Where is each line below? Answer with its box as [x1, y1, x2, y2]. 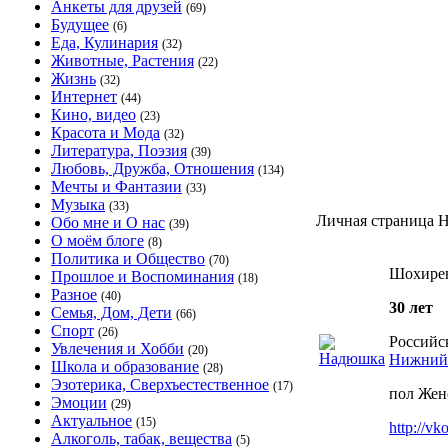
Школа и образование [51, 358, 199, 375]
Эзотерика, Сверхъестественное [51, 376, 269, 393]
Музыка [51, 196, 105, 213]
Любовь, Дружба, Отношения [51, 160, 254, 177]
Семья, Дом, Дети [51, 304, 172, 321]
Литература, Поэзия [51, 142, 187, 159]
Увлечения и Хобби [51, 340, 184, 357]
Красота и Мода [51, 124, 160, 141]
